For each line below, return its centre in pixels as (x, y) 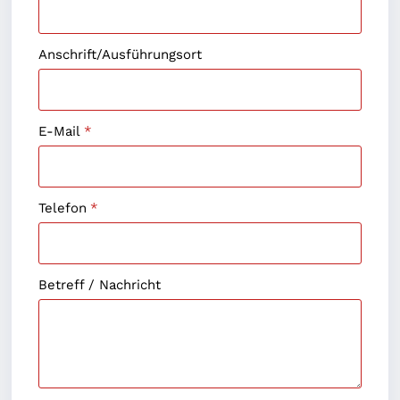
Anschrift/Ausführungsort (121, 54)
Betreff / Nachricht (100, 284)
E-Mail (60, 131)
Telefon (63, 208)
